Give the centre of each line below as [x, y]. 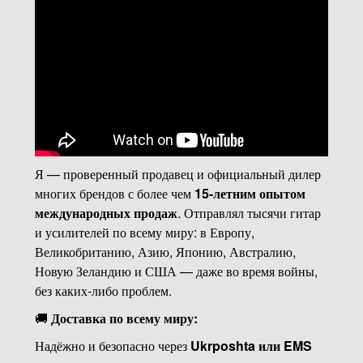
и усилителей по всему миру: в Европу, [144, 232]
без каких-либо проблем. [103, 290]
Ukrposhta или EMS [251, 345]
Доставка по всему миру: [124, 318]
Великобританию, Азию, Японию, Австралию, [165, 251]
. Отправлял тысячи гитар [249, 212]
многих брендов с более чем [114, 193]
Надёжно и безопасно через [112, 345]
